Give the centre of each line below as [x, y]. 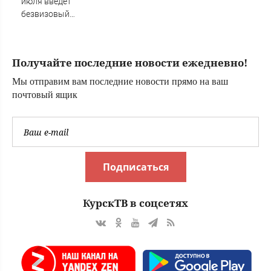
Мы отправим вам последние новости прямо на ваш [120, 82]
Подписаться [135, 167]
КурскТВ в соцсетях [135, 203]
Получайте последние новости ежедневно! [130, 63]
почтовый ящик [45, 95]
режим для [43, 27]
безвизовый [45, 14]
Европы [37, 52]
